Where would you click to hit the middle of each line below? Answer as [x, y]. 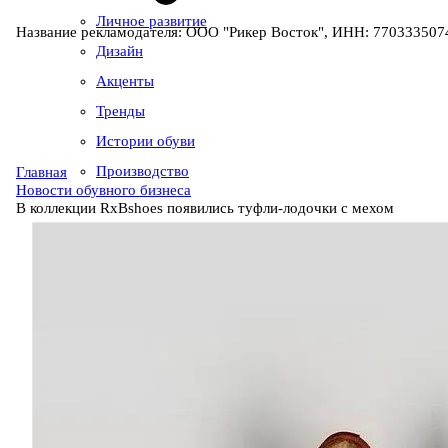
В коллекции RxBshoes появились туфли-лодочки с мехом [205, 207]
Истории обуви [145, 141]
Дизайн [119, 51]
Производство [142, 171]
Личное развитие [151, 21]
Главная [41, 171]
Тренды [120, 111]
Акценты [125, 81]
